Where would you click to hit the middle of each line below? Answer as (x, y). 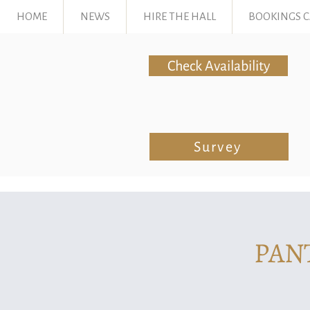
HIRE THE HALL (179, 17)
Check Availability (218, 66)
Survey (218, 147)
